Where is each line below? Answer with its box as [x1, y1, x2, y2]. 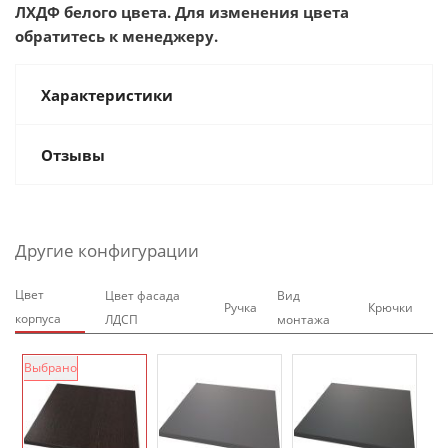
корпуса [15, 310, 61, 327]
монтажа [277, 311, 331, 328]
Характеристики [41, 85, 173, 105]
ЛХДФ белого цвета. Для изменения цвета [15, 2, 349, 22]
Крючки [368, 299, 413, 316]
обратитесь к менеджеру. [15, 26, 218, 46]
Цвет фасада [104, 287, 180, 304]
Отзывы [41, 145, 105, 165]
